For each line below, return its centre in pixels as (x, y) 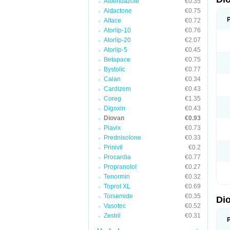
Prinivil (113, 147)
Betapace (117, 60)
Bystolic (114, 69)
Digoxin (114, 108)
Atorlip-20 (117, 40)
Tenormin (117, 177)
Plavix (112, 128)
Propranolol (120, 167)
